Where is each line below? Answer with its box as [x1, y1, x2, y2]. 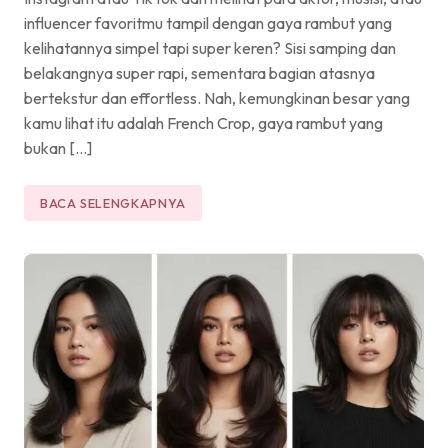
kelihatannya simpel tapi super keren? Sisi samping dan [24, 37, 396, 58]
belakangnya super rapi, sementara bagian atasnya [24, 62, 375, 83]
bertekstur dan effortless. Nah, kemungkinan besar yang [24, 87, 410, 108]
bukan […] [24, 137, 92, 158]
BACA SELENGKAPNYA [40, 194, 186, 211]
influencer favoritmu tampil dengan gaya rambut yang [24, 12, 392, 33]
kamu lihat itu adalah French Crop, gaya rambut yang [24, 112, 383, 133]
